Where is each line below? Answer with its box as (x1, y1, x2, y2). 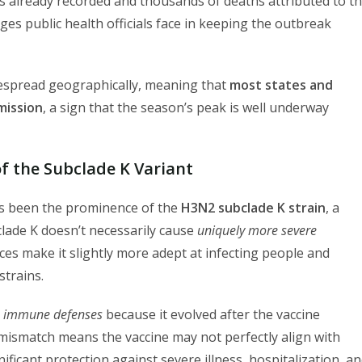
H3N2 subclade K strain (181, 199, 326, 217)
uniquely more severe (197, 221, 317, 240)
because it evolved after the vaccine (103, 305, 320, 324)
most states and (229, 76, 333, 95)
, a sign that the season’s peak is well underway (43, 99, 329, 117)
